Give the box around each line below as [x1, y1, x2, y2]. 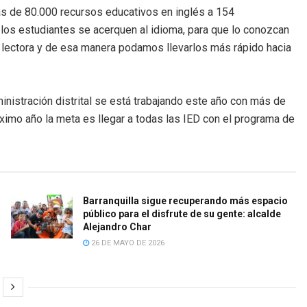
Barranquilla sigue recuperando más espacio [82, 195, 288, 207]
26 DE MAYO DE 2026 [88, 238, 164, 248]
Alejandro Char [82, 221, 151, 233]
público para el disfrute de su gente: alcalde [82, 208, 281, 220]
